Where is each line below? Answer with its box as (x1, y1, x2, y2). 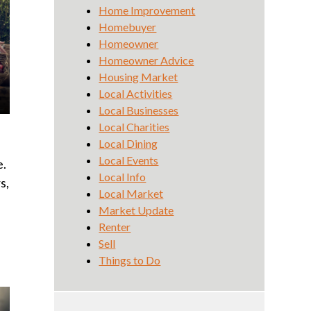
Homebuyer (99, 20, 157, 33)
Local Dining (99, 137, 158, 150)
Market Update (99, 203, 174, 217)
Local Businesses (99, 103, 179, 117)
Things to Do (99, 253, 161, 267)
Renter (99, 220, 131, 233)
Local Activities (99, 87, 173, 100)
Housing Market (99, 70, 178, 83)
